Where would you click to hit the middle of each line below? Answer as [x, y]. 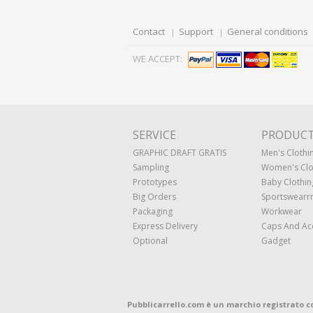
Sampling [151, 167]
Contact [149, 31]
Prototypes [155, 182]
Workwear [282, 211]
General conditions [268, 31]
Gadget [276, 241]
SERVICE [154, 135]
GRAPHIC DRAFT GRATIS [180, 153]
